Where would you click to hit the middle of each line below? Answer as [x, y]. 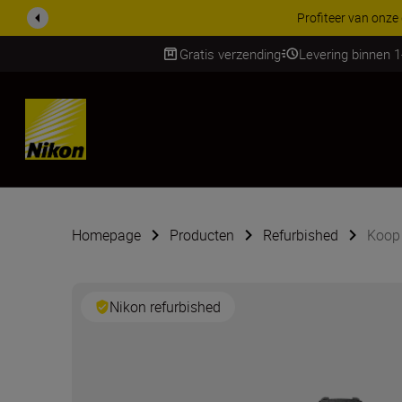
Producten [202, 235]
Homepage [106, 235]
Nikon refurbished [165, 307]
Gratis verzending [230, 53]
